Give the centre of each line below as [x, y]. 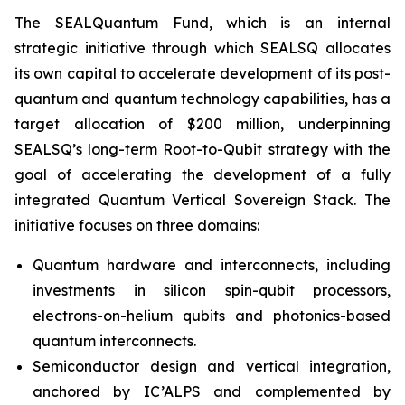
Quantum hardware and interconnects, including [212, 265]
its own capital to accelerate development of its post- [202, 73]
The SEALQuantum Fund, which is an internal [202, 23]
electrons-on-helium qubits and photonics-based [212, 316]
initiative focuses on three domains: [137, 225]
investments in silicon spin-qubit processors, [212, 290]
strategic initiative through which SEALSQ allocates [202, 48]
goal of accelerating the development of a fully [202, 174]
